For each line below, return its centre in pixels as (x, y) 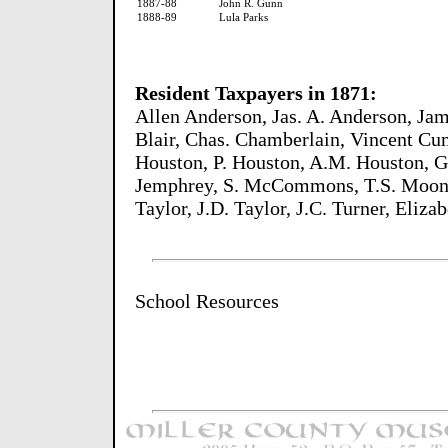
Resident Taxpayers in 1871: (256, 92)
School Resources (207, 300)
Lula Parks (243, 17)
